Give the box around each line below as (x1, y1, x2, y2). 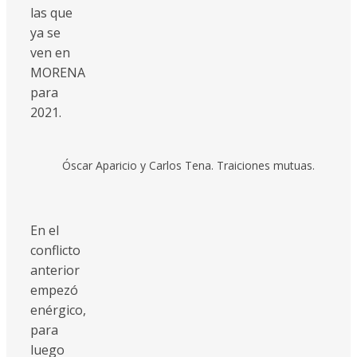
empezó (30, 280, 78, 299)
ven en (30, 43, 70, 61)
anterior (30, 261, 80, 279)
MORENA (30, 63, 85, 81)
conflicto (30, 241, 80, 259)
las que (30, 3, 73, 22)
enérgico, (30, 300, 86, 319)
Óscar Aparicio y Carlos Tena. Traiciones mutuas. (62, 157, 315, 173)
